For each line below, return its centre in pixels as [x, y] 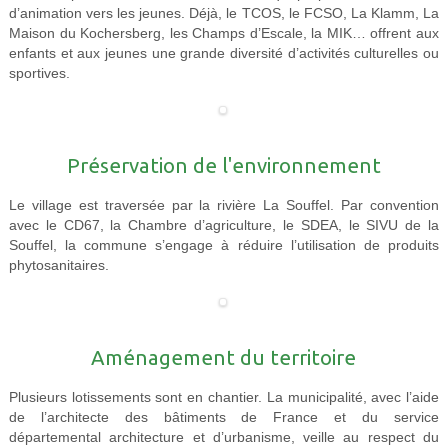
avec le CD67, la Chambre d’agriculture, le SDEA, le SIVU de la [224, 226]
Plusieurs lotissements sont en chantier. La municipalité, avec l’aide [224, 398]
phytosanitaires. [58, 266]
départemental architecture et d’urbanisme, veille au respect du [224, 438]
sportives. [39, 74]
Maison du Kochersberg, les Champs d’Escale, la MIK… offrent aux [224, 34]
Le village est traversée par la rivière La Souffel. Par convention [224, 206]
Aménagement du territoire [224, 358]
